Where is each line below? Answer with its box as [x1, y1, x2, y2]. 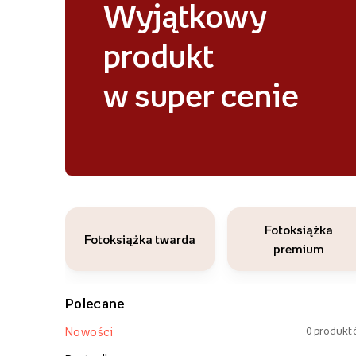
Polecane [65, 296, 125, 311]
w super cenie [103, 79, 300, 113]
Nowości [65, 326, 114, 338]
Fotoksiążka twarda [84, 233, 195, 246]
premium [273, 242, 324, 255]
